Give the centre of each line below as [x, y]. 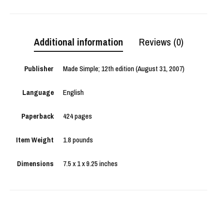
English [73, 93]
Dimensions [35, 164]
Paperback [37, 116]
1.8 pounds [78, 140]
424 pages [77, 116]
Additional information [78, 42]
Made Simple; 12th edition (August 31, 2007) [124, 69]
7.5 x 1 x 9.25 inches [90, 164]
